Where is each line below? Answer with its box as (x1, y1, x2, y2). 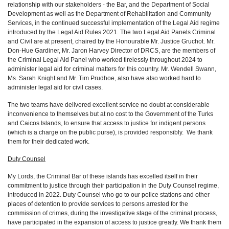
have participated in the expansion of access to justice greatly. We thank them (8, 219, 221, 226)
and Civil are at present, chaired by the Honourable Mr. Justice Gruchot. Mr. (8, 38, 215, 45)
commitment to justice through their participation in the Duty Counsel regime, (8, 182, 219, 189)
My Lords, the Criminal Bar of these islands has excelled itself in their (8, 173, 198, 180)
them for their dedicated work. (8, 138, 89, 145)
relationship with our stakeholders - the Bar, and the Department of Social (8, 1, 210, 8)
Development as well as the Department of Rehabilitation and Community (8, 10, 211, 17)
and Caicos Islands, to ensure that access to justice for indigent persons (8, 120, 205, 127)
